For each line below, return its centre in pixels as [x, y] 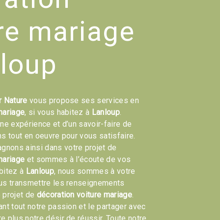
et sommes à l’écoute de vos [78, 159]
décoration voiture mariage [84, 195]
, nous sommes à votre [95, 171]
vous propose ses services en [83, 100]
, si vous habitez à [58, 112]
